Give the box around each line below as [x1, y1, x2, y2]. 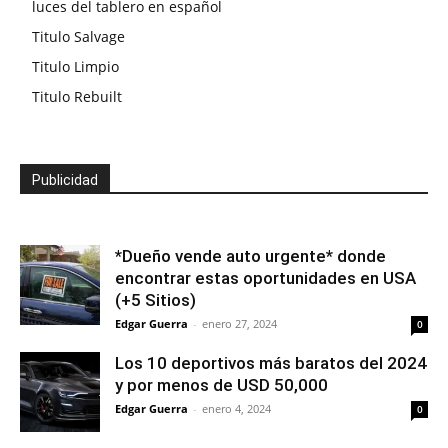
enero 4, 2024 [202, 401, 271, 417]
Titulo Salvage [32, 27, 125, 47]
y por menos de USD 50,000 [115, 375, 328, 396]
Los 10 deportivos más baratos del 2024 [115, 353, 427, 374]
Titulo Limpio [32, 57, 119, 77]
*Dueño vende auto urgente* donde [115, 246, 386, 267]
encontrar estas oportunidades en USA [115, 268, 416, 289]
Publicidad [32, 172, 98, 189]
